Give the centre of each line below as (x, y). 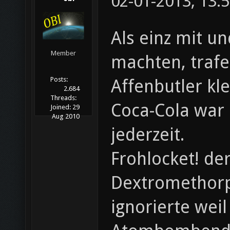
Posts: (59, 80)
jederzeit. (148, 135)
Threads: (63, 98)
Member (63, 53)
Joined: (61, 107)
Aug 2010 (65, 117)
